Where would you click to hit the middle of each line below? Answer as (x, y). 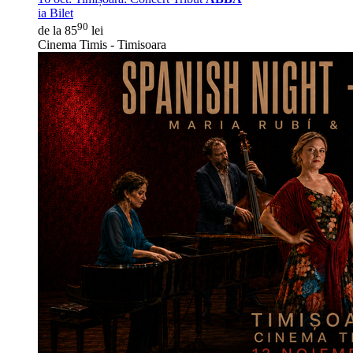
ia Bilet (56, 13)
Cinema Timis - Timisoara (102, 45)
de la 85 (58, 31)
